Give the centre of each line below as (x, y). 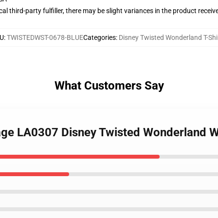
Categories (99, 37)
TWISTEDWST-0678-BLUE (45, 37)
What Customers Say (109, 86)
